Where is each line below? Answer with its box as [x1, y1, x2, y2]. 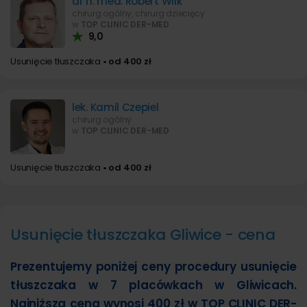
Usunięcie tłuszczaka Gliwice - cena [10, 224, 275, 245]
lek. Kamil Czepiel [72, 100, 159, 114]
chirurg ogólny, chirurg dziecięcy [72, 8, 205, 19]
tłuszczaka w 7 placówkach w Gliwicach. [10, 277, 297, 293]
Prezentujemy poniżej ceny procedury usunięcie [10, 258, 297, 275]
